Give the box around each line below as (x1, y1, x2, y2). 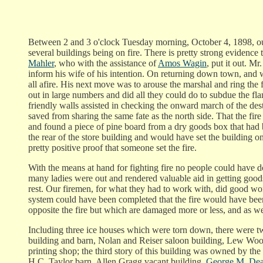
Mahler (28, 58, 54, 69)
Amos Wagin (158, 58, 207, 69)
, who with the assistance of (54, 58, 158, 69)
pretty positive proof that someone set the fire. (28, 143, 197, 153)
